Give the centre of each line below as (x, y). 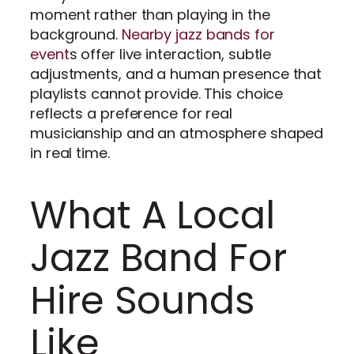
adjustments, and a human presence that (176, 74)
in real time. (70, 153)
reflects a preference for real (131, 114)
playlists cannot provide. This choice (157, 94)
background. (76, 35)
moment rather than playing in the (150, 15)
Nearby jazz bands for (198, 35)
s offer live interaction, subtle (170, 55)
